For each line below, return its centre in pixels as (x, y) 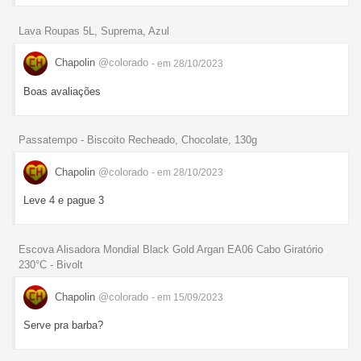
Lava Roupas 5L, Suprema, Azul (94, 31)
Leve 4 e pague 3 (64, 201)
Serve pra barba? (63, 326)
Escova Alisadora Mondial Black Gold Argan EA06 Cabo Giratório (171, 250)
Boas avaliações (62, 91)
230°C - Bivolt (51, 265)
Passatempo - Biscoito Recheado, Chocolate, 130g (138, 140)
